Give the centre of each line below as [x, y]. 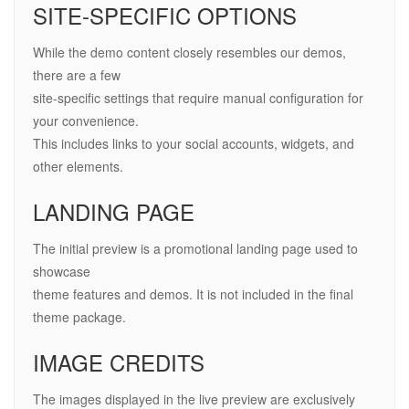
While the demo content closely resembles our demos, [189, 52]
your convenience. [86, 121]
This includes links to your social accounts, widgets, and [194, 144]
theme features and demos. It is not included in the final [193, 294]
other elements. [78, 167]
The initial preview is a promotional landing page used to [195, 249]
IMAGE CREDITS [119, 362]
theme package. [79, 317]
